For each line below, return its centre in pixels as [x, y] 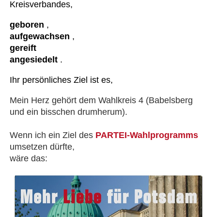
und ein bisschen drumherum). [69, 112]
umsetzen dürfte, [42, 147]
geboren [28, 25]
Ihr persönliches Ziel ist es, [61, 80]
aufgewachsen [40, 37]
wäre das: [29, 159]
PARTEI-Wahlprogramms [147, 135]
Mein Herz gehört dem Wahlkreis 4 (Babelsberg [101, 101]
